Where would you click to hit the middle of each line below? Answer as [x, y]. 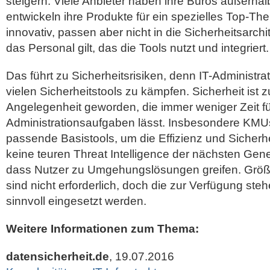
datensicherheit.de [58, 256]
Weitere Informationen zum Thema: [102, 229]
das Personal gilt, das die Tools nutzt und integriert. [137, 48]
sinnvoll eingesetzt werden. [76, 201]
